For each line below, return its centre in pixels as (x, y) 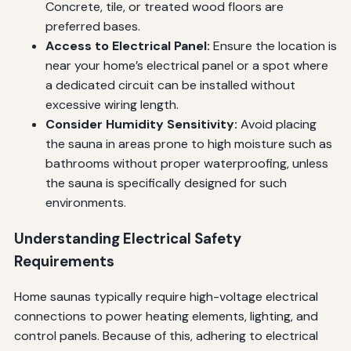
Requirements (64, 261)
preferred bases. (92, 26)
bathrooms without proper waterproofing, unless (186, 163)
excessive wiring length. (112, 104)
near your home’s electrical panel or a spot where (186, 65)
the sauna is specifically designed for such (166, 183)
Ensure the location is (273, 45)
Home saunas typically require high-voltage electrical (166, 297)
